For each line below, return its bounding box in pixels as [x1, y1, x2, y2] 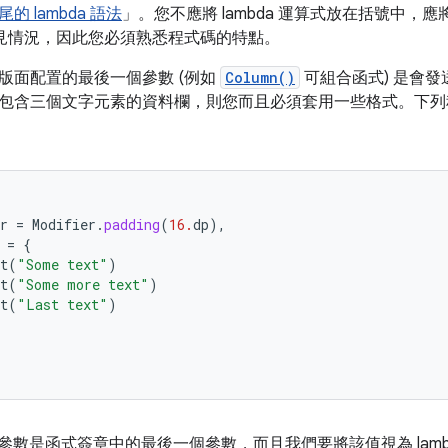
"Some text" [17, 255, 108, 274]
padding [104, 215, 160, 234]
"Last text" [17, 295, 108, 314]
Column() [225, 68, 295, 87]
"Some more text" [17, 275, 149, 294]
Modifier [32, 215, 96, 234]
